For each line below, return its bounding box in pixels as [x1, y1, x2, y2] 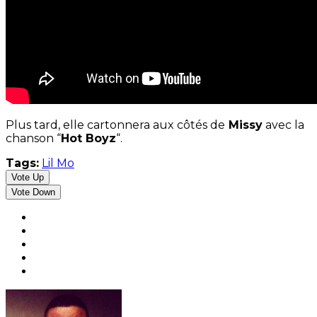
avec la [263, 118, 304, 132]
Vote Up [11, 172, 44, 183]
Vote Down [11, 187, 55, 198]
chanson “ [6, 132, 61, 146]
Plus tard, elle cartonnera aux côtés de [6, 118, 225, 132]
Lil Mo [42, 156, 74, 171]
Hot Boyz [61, 132, 116, 146]
